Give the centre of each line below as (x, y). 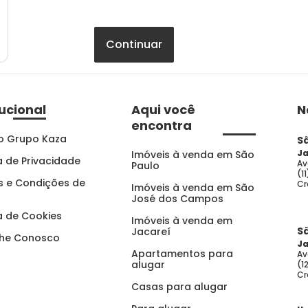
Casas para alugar (179, 287)
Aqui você (163, 110)
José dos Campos (177, 199)
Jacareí (151, 232)
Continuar (134, 44)
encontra (161, 125)
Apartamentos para (182, 254)
